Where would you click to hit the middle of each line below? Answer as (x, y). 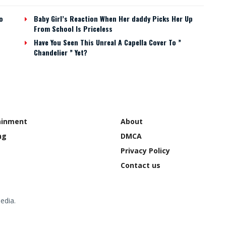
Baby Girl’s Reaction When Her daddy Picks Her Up (113, 19)
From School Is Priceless (73, 29)
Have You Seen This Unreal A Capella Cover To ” (107, 42)
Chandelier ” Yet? (61, 52)
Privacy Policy (145, 151)
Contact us (140, 165)
